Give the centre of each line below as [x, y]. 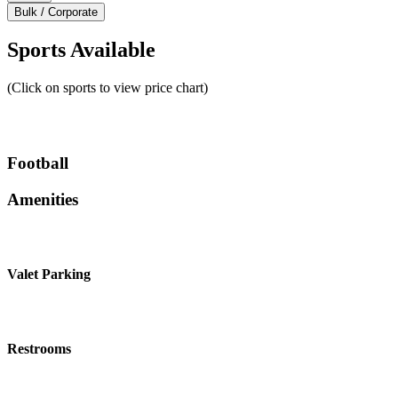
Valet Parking [49, 274]
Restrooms [39, 349]
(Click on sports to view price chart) [107, 88]
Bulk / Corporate [56, 12]
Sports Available [81, 50]
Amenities [43, 199]
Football [38, 163]
